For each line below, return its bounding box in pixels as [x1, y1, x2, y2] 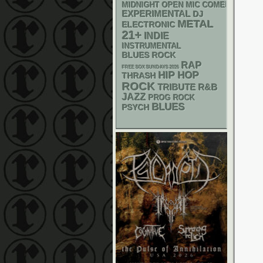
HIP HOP [159, 70, 199, 81]
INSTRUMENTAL [122, 42, 181, 50]
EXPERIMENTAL [122, 9, 191, 19]
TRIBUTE [158, 83, 196, 92]
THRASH [122, 71, 156, 80]
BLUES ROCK [122, 51, 176, 60]
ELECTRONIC [122, 20, 176, 29]
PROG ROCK [149, 94, 195, 102]
